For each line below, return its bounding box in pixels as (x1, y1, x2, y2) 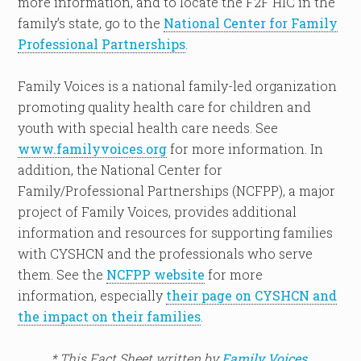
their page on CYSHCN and (166, 287, 338, 304)
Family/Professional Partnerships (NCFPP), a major (18, 182, 336, 199)
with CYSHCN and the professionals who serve (18, 245, 313, 262)
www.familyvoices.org (18, 140, 168, 157)
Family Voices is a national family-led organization (18, 77, 338, 94)
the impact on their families (18, 308, 201, 325)
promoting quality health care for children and (18, 98, 312, 115)
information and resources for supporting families (18, 224, 334, 241)
